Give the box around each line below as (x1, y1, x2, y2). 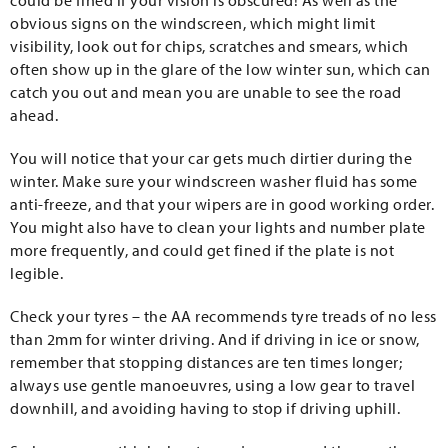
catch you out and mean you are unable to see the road (10, 82, 402, 102)
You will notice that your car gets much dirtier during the (10, 148, 412, 168)
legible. (10, 263, 63, 283)
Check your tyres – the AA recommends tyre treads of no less (10, 306, 437, 326)
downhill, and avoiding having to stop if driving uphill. (10, 398, 400, 418)
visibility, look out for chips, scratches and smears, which (10, 36, 409, 56)
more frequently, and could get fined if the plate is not (10, 240, 394, 260)
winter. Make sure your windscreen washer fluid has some (10, 171, 418, 191)
